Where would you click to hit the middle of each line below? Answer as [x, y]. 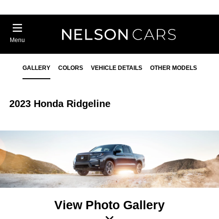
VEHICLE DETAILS [116, 68]
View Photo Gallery [109, 205]
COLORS [70, 68]
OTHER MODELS [173, 68]
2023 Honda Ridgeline [60, 104]
